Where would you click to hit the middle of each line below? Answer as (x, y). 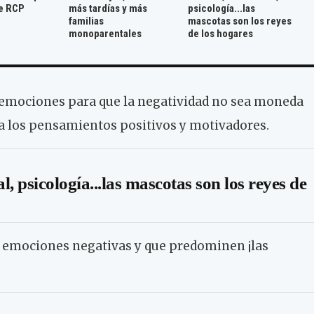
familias (87, 21)
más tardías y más (108, 9)
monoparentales (105, 34)
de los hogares (220, 34)
